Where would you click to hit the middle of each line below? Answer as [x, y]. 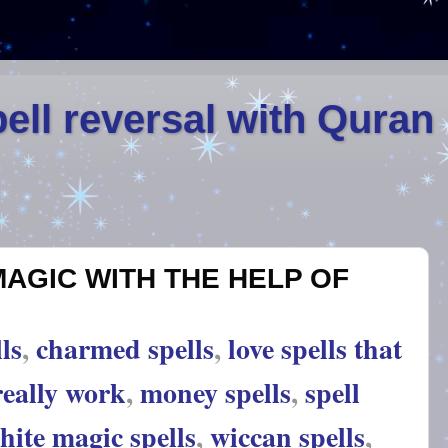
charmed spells [125, 349]
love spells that [315, 349]
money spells [215, 393]
